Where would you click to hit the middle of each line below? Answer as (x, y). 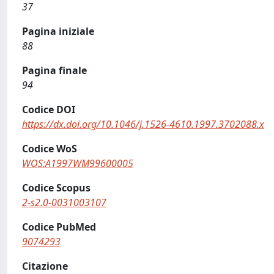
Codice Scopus (56, 188)
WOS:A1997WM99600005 (78, 163)
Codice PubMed (59, 227)
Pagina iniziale (58, 31)
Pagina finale (54, 70)
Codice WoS (50, 149)
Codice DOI (49, 109)
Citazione (45, 266)
